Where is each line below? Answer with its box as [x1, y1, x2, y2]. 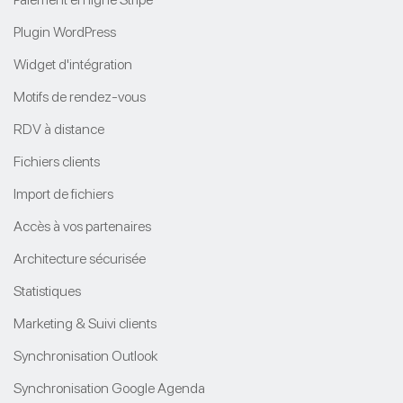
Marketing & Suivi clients [13, 314, 157, 332]
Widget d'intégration [13, 55, 132, 73]
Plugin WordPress [13, 22, 116, 40]
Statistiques [13, 282, 81, 300]
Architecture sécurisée [13, 249, 146, 267]
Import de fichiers [13, 184, 113, 202]
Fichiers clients [13, 152, 100, 170]
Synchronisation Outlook [13, 346, 157, 364]
